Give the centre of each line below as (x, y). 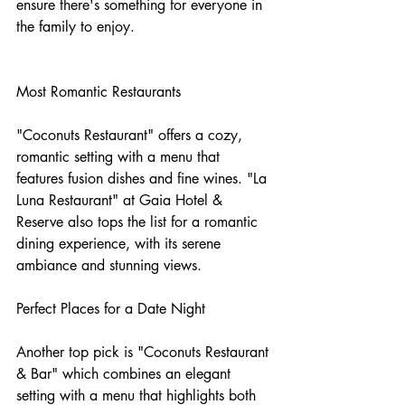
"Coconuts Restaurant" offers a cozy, (132, 136)
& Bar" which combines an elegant (126, 374)
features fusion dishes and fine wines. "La (144, 179)
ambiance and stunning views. (109, 266)
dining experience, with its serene (121, 244)
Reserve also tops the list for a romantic (139, 222)
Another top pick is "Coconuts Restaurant (145, 353)
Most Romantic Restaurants (99, 92)
